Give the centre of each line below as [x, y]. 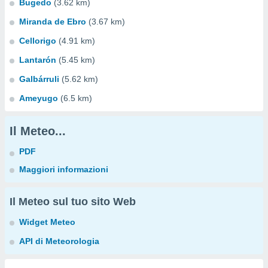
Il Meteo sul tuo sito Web [73, 202]
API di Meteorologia [59, 241]
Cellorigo [38, 41]
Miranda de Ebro [53, 22]
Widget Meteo [47, 222]
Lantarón [38, 60]
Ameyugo [39, 98]
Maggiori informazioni [64, 169]
